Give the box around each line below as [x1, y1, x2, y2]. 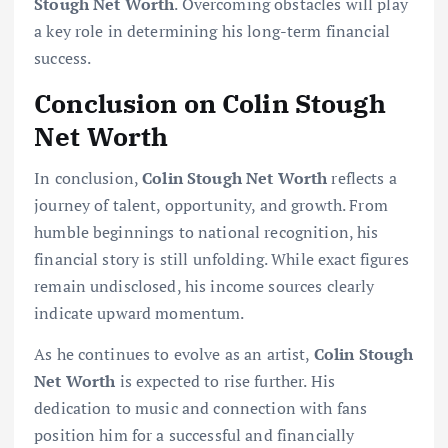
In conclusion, [34, 166, 143, 189]
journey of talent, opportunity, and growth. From [34, 193, 388, 216]
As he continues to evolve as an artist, [34, 342, 314, 365]
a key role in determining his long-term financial [34, 20, 390, 43]
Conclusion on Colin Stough [34, 85, 386, 120]
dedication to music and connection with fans [34, 396, 368, 419]
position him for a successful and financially [34, 423, 355, 446]
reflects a [327, 166, 397, 189]
